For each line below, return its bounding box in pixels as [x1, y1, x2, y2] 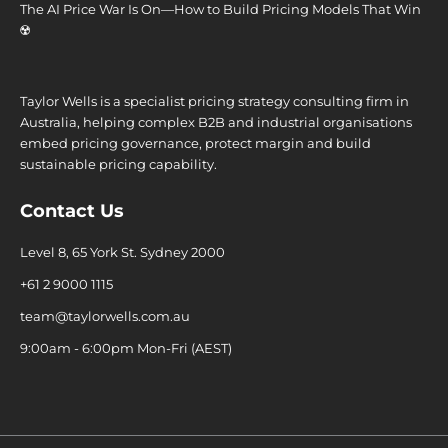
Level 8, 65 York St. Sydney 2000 [20, 245, 225, 261]
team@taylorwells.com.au [20, 309, 190, 325]
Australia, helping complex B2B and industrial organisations [20, 115, 412, 131]
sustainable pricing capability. [20, 157, 217, 173]
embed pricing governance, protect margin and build [20, 136, 371, 152]
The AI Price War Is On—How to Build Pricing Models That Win [20, 2, 421, 18]
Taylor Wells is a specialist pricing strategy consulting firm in [20, 94, 409, 110]
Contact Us [20, 200, 124, 223]
